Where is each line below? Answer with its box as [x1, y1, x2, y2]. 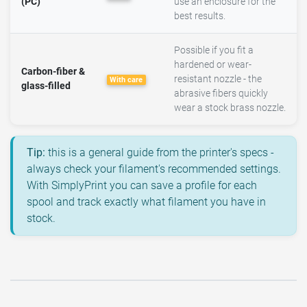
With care [110, 75, 143, 84]
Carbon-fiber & [21, 65, 85, 77]
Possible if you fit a [174, 44, 254, 56]
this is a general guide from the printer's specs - [45, 145, 274, 159]
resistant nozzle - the [174, 73, 262, 85]
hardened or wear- [174, 58, 251, 71]
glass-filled [21, 79, 71, 92]
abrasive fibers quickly [174, 87, 268, 99]
